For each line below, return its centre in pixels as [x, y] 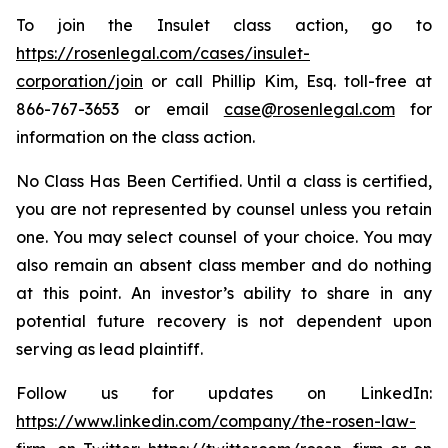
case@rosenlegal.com [309, 109]
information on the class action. [135, 137]
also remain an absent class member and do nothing [224, 265]
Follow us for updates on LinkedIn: [224, 393]
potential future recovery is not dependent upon [224, 321]
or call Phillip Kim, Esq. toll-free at [287, 81]
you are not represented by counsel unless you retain [224, 209]
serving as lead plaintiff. [109, 349]
